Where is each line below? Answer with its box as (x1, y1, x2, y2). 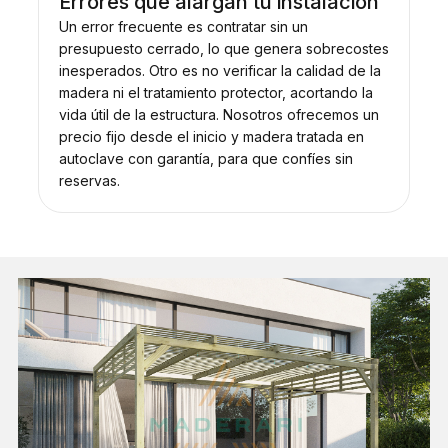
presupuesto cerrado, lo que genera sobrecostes (58, 39, 389, 57)
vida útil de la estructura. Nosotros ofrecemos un (58, 105, 379, 123)
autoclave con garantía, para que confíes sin (58, 149, 353, 167)
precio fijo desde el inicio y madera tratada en (58, 127, 364, 145)
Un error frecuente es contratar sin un (58, 17, 308, 35)
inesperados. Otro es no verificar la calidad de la (58, 61, 381, 79)
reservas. (58, 171, 120, 189)
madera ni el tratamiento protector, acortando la (58, 83, 373, 101)
